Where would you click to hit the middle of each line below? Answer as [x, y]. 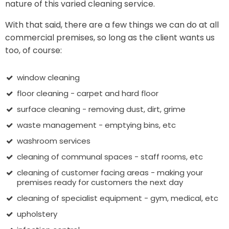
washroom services [53, 141]
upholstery [37, 214]
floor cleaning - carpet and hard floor [87, 93]
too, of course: [33, 50]
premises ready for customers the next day [100, 182]
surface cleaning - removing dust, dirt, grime [101, 109]
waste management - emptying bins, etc [96, 125]
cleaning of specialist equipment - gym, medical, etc [117, 198]
